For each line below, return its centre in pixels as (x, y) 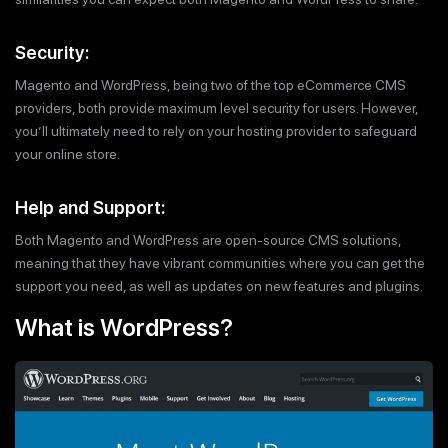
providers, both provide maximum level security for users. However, (216, 108)
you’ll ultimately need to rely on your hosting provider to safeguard (216, 131)
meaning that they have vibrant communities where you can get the (220, 262)
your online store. (67, 154)
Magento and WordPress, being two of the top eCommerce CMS (210, 85)
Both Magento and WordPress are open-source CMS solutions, (208, 239)
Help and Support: (90, 207)
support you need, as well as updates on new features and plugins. (219, 285)
